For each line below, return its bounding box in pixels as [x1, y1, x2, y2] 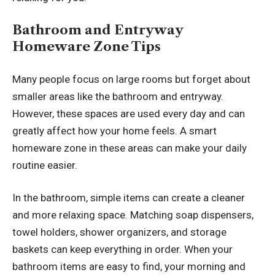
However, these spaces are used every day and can [12, 107, 245, 120]
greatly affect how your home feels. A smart [12, 124, 217, 137]
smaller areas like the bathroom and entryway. [12, 90, 223, 103]
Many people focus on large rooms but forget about [12, 72, 250, 85]
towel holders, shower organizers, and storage [12, 226, 227, 239]
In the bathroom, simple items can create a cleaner [12, 192, 245, 204]
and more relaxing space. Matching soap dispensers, [12, 209, 254, 222]
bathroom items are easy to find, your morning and [12, 260, 246, 273]
